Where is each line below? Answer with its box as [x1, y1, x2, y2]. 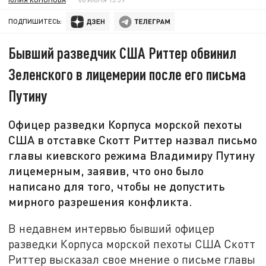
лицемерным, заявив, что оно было [8, 163, 204, 178]
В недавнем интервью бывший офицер [8, 221, 215, 235]
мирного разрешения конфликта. [8, 194, 193, 209]
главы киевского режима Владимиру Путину [8, 148, 255, 163]
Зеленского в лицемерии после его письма [8, 65, 246, 84]
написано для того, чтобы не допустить [8, 179, 226, 194]
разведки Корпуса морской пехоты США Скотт [8, 236, 256, 251]
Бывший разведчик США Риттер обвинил [8, 43, 237, 62]
